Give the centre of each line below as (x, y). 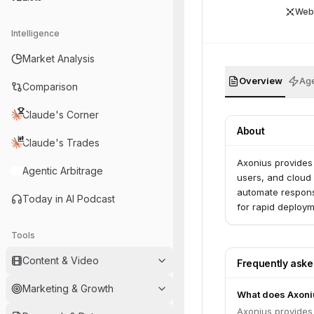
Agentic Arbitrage (63, 171)
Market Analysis (59, 59)
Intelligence (35, 33)
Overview (261, 81)
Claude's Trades (61, 143)
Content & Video (61, 260)
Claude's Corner (61, 115)
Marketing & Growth (68, 288)
